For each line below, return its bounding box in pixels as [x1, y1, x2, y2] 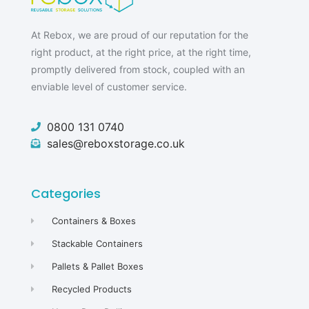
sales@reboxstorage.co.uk [46, 137, 185, 151]
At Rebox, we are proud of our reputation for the [31, 28, 248, 41]
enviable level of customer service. [31, 80, 187, 92]
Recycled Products [52, 283, 132, 295]
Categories [31, 185, 101, 203]
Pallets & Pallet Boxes [52, 261, 144, 272]
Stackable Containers [52, 238, 143, 250]
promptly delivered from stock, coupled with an [31, 63, 245, 75]
